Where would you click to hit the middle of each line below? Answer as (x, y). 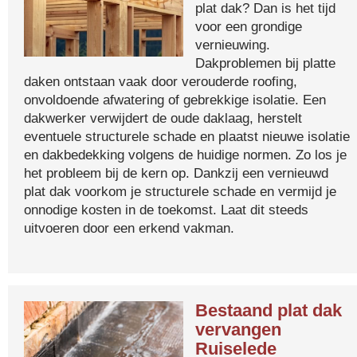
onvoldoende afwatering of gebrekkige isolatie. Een (175, 100)
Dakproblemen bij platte (265, 63)
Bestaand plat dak (269, 310)
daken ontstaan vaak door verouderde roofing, (161, 81)
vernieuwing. (233, 45)
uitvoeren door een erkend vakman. (129, 228)
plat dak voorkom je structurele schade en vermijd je (180, 191)
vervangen (238, 330)
